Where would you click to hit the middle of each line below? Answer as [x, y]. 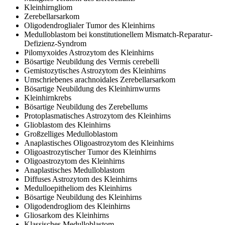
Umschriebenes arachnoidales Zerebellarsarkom [100, 79]
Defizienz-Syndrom [55, 43]
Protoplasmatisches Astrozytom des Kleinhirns [97, 116]
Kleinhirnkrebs [48, 97]
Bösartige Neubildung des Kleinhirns [83, 197]
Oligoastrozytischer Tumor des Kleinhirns [90, 152]
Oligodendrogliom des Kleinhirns [77, 206]
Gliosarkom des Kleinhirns [67, 215]
